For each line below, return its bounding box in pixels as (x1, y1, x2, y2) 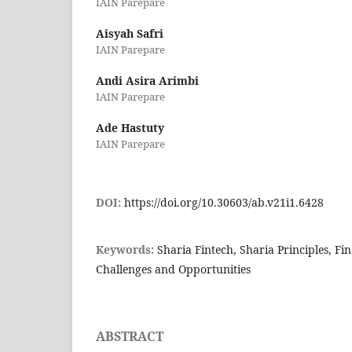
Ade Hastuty (96, 120, 164, 136)
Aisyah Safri (96, 26, 163, 42)
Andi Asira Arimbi (96, 73, 199, 89)
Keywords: (96, 242, 157, 258)
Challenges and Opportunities (96, 262, 251, 277)
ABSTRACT (96, 328, 163, 346)
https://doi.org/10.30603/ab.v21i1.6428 (124, 195, 324, 211)
